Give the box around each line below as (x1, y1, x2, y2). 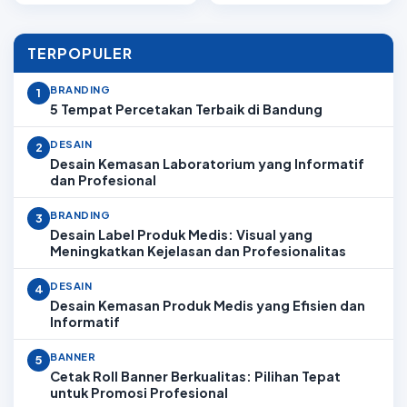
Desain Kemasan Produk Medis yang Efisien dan (50, 297, 365, 313)
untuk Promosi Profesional (50, 384, 228, 401)
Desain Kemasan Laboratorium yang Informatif (50, 155, 364, 172)
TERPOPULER (27, 44, 133, 63)
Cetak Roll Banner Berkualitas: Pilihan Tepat (50, 368, 341, 384)
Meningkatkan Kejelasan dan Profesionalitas (50, 243, 346, 259)
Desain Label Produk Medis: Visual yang (50, 226, 313, 243)
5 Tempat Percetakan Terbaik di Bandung (50, 101, 323, 117)
